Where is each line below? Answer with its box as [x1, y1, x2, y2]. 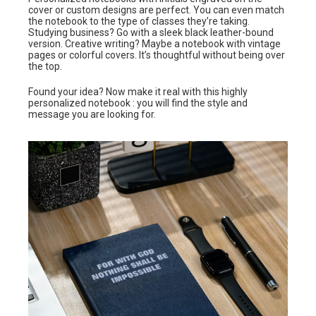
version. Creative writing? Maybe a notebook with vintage [28, 37, 281, 49]
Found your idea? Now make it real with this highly [28, 85, 248, 97]
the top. [28, 60, 62, 72]
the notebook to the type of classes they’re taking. [28, 15, 250, 27]
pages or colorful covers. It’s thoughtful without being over [28, 49, 285, 61]
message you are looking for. [28, 108, 156, 120]
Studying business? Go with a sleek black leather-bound [28, 26, 274, 38]
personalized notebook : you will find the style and [28, 97, 248, 109]
